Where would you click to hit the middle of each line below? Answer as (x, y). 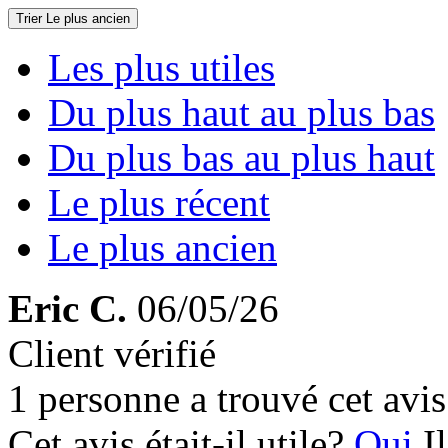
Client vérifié (112, 353)
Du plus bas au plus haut (241, 157)
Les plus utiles (161, 67)
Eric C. (67, 308)
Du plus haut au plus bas (241, 112)
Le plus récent (159, 202)
